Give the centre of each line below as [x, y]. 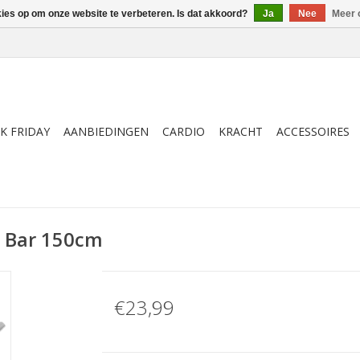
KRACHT [241, 131]
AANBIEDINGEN [106, 131]
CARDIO [184, 131]
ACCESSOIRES [313, 131]
